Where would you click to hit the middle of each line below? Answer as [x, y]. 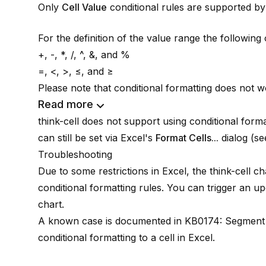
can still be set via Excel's [97, 138]
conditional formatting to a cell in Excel [125, 237]
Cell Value [84, 7]
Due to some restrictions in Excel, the [124, 171]
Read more [66, 104]
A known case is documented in [111, 221]
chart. [51, 204]
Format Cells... [187, 138]
